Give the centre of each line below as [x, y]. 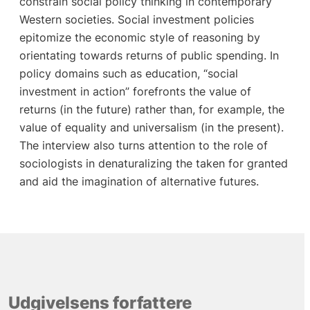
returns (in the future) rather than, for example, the [152, 109]
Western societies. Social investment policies [136, 19]
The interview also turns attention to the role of [143, 145]
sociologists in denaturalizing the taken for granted [153, 163]
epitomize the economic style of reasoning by [139, 37]
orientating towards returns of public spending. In [149, 55]
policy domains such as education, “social [128, 73]
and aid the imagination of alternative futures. [139, 181]
